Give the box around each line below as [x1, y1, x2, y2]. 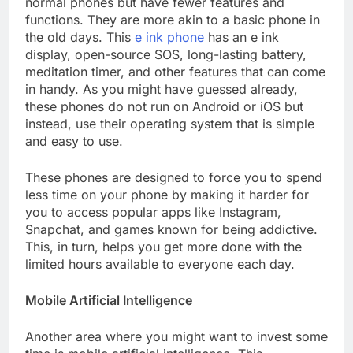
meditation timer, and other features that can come [25, 64, 325, 80]
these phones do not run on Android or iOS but [25, 98, 303, 115]
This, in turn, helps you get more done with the [25, 239, 302, 255]
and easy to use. [25, 133, 123, 150]
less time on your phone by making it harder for [25, 187, 309, 203]
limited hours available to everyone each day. [25, 256, 295, 273]
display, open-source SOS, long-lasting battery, [25, 46, 307, 63]
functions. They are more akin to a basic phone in [25, 12, 320, 28]
